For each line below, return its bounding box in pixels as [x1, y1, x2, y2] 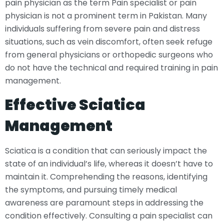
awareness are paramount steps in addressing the [5, 197, 203, 209]
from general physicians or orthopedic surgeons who [5, 48, 213, 60]
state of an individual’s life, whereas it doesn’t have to [5, 158, 213, 170]
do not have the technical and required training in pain [5, 61, 218, 73]
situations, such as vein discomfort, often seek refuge [5, 35, 212, 47]
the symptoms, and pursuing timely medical [5, 184, 177, 196]
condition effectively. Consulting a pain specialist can [5, 210, 212, 222]
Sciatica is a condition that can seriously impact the [5, 145, 207, 157]
